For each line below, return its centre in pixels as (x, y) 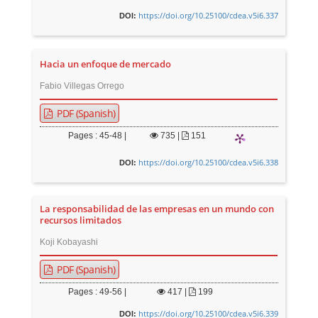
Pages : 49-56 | (98, 292)
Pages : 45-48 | (98, 136)
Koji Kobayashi (69, 242)
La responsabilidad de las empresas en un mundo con (157, 209)
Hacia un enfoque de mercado (106, 64)
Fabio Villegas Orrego (82, 86)
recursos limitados (81, 220)
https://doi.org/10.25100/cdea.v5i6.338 (208, 162)
